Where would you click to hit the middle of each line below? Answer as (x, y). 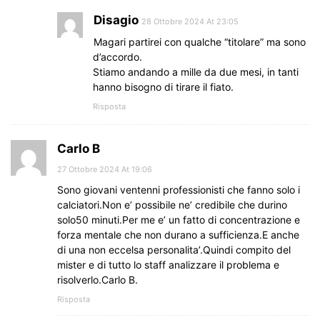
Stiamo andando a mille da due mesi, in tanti (196, 71)
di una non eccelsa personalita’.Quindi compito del (174, 249)
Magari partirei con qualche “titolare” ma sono (200, 41)
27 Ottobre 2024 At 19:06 (105, 169)
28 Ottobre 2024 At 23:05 (190, 21)
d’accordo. (117, 56)
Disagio (116, 20)
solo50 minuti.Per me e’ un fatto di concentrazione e (179, 219)
